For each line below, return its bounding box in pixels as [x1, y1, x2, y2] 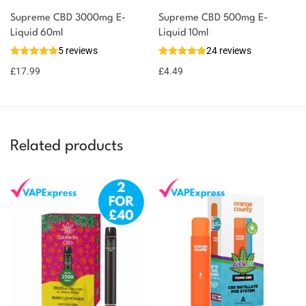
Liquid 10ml [158, 27, 208, 38]
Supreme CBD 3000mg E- [10, 12, 126, 23]
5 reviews [58, 44, 98, 56]
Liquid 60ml [10, 27, 63, 38]
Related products [10, 138, 124, 154]
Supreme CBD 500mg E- [158, 12, 268, 23]
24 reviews [206, 44, 251, 56]
